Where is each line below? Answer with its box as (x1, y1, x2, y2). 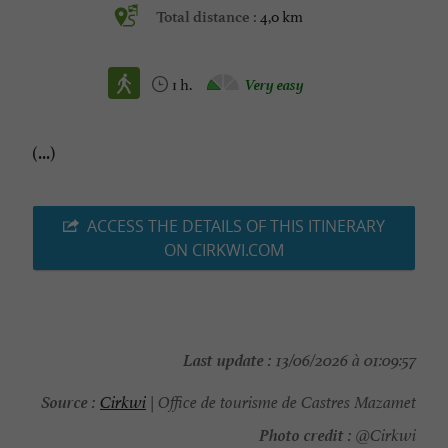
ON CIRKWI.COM (164, 239, 284, 262)
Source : (41, 387, 96, 414)
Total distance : (156, 8, 260, 27)
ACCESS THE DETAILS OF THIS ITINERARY (87, 215, 385, 238)
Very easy (245, 71, 304, 95)
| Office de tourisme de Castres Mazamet (146, 392, 416, 414)
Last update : (183, 345, 272, 372)
